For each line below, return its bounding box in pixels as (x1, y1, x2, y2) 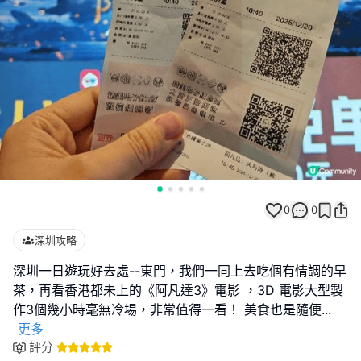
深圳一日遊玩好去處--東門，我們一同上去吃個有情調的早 (13, 263, 346, 279)
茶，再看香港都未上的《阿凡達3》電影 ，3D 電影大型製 (13, 282, 343, 298)
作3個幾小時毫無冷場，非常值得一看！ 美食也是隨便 (13, 301, 322, 317)
